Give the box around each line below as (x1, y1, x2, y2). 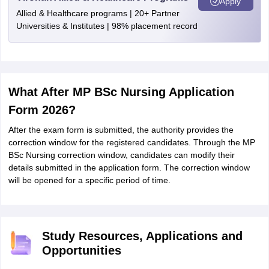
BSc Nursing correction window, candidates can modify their (8, 150, 235, 160)
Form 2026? (8, 103, 76, 116)
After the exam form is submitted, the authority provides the (8, 125, 234, 134)
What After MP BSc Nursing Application (8, 85, 234, 98)
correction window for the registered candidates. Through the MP (8, 138, 255, 147)
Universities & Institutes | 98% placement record (16, 21, 198, 31)
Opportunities (41, 244, 121, 257)
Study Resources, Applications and (41, 229, 243, 243)
